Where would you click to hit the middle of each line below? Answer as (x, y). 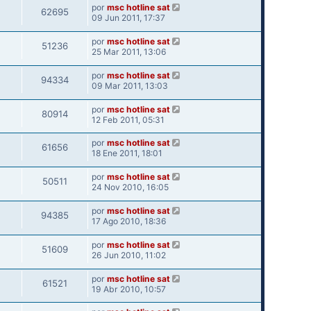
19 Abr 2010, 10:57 (128, 289)
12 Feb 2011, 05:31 (128, 119)
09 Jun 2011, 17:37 (128, 18)
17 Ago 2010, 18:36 (129, 221)
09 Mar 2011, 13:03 (129, 85)
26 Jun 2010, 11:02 (128, 255)
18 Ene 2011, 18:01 (127, 153)
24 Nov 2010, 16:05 (130, 187)
